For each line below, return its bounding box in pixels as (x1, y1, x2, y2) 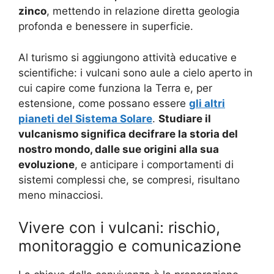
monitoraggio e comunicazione (18, 237, 242, 256)
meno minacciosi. (18, 188, 103, 201)
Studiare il (158, 112, 211, 125)
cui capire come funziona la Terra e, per (18, 81, 212, 94)
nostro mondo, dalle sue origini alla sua (18, 143, 219, 155)
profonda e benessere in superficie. (18, 20, 193, 33)
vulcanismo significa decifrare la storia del (18, 127, 238, 140)
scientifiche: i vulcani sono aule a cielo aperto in (18, 66, 253, 79)
